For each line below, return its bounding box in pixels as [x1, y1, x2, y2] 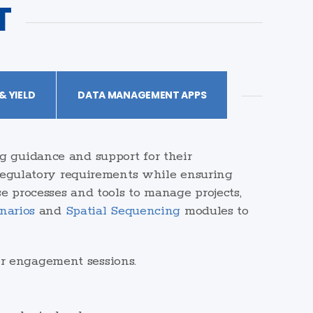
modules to [180, 203, 249, 219]
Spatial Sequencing [65, 203, 181, 219]
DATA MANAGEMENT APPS [78, 88, 207, 103]
